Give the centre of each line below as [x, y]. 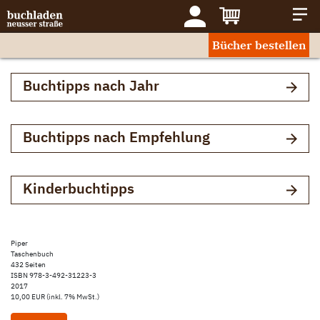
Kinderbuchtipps [79, 188]
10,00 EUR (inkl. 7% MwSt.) [55, 297]
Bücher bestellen [259, 45]
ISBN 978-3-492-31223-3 [54, 275]
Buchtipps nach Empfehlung [116, 137]
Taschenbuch [32, 254]
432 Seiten [28, 265]
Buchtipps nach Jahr [91, 85]
